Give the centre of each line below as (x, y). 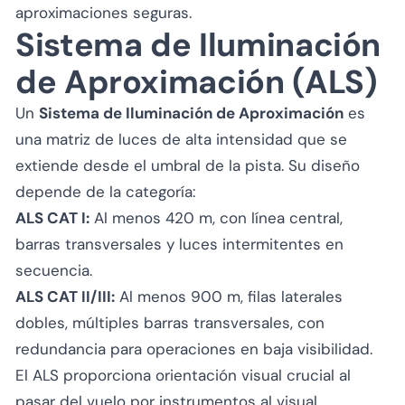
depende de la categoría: (105, 191)
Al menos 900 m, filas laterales (229, 296)
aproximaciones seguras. (104, 12)
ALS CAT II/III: (65, 296)
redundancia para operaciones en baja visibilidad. (194, 348)
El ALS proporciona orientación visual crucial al (183, 375)
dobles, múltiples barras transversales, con (170, 322)
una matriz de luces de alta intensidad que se (181, 139)
